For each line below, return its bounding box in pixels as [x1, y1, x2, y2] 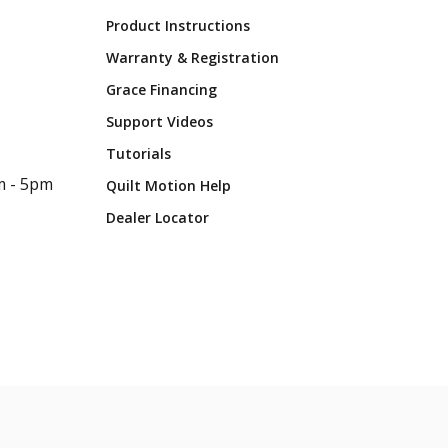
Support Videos [106, 112, 213, 132]
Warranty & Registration [106, 48, 279, 68]
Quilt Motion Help [106, 176, 231, 196]
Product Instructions [106, 16, 250, 36]
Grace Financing [106, 80, 217, 100]
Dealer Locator [106, 208, 209, 228]
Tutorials [106, 144, 171, 164]
